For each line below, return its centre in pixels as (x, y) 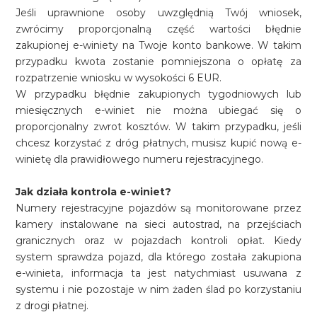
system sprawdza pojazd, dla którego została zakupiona (158, 257)
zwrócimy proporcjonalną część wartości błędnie (158, 29)
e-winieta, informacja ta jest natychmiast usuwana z (158, 273)
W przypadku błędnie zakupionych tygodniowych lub (158, 94)
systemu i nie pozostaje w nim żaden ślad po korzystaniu (158, 289)
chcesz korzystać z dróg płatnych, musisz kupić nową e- (158, 143)
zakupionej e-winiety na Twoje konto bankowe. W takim (158, 45)
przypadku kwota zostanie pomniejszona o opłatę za (158, 62)
